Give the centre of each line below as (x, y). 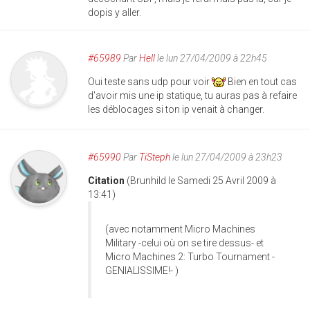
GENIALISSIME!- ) (142, 270)
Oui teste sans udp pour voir (150, 81)
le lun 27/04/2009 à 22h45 (211, 58)
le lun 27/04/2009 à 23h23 (226, 157)
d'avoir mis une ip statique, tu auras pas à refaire (192, 95)
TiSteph (155, 157)
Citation (107, 180)
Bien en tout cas (261, 81)
